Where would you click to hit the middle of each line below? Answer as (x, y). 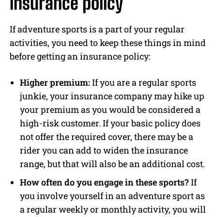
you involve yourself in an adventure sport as (112, 195)
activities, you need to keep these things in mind (108, 42)
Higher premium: (55, 82)
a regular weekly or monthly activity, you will (113, 209)
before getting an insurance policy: (80, 56)
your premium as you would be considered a (110, 109)
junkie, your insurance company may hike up (112, 96)
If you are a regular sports (143, 82)
